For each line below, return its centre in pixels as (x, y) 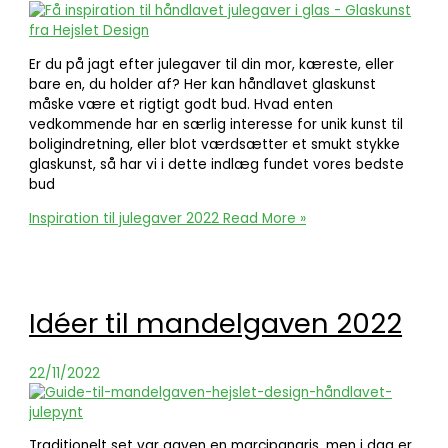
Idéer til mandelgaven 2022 (216, 324)
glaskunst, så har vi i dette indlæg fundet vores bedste (217, 165)
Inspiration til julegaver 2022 (124, 218)
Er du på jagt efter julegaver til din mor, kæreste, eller (212, 65)
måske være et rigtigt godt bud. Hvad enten (181, 105)
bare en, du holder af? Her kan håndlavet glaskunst (203, 85)
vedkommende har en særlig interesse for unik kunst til (216, 125)
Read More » (263, 218)
